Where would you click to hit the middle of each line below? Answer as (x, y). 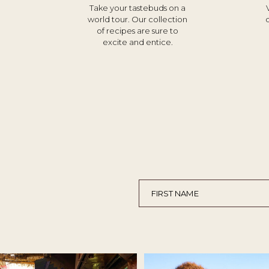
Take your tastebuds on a (138, 8)
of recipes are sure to (138, 31)
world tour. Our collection (138, 19)
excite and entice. (138, 42)
